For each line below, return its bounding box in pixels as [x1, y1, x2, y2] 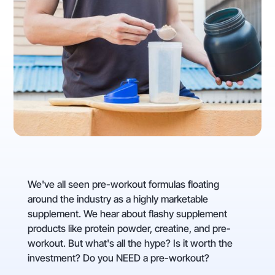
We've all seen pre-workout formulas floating [27, 178, 219, 191]
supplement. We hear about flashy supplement [27, 207, 227, 220]
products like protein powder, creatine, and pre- [27, 222, 231, 235]
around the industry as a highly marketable [27, 193, 208, 206]
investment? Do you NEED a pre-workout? [27, 252, 209, 265]
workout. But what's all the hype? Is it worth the [27, 237, 233, 250]
